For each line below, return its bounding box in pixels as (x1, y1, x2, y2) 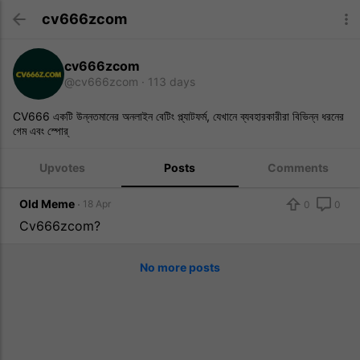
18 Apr (83, 198, 111, 210)
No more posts (140, 260, 220, 274)
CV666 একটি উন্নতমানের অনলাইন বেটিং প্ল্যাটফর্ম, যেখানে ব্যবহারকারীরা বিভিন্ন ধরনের (13, 109, 344, 123)
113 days (148, 75, 195, 88)
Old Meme (19, 197, 75, 211)
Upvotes (39, 161, 85, 174)
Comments (267, 161, 329, 174)
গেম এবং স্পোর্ (13, 124, 67, 137)
